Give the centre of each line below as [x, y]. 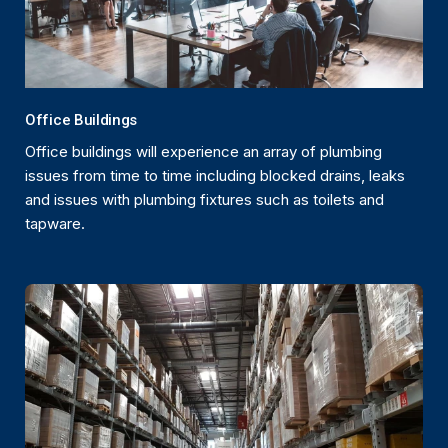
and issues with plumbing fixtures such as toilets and [204, 200]
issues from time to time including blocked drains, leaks [215, 176]
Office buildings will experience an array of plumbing [203, 152]
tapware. [55, 224]
